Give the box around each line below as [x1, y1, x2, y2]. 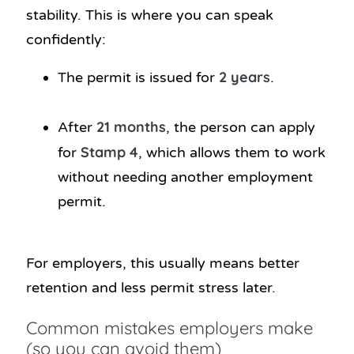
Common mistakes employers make [26, 317, 313, 340]
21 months [96, 118, 166, 137]
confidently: [26, 31, 106, 49]
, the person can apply [166, 119, 315, 137]
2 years [219, 68, 270, 87]
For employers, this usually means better [26, 254, 299, 273]
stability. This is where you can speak [26, 6, 273, 24]
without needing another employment [58, 168, 313, 186]
